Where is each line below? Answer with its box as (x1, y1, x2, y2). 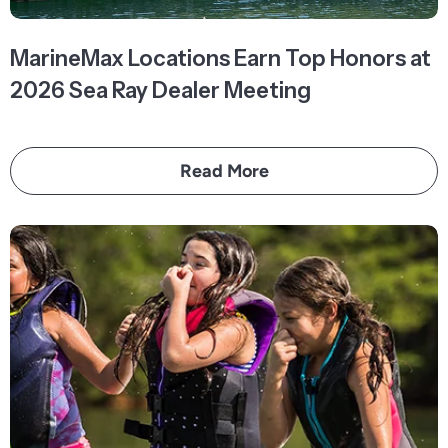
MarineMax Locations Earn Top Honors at (10, 45, 431, 72)
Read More (179, 160, 269, 182)
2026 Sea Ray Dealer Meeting (10, 77, 311, 104)
